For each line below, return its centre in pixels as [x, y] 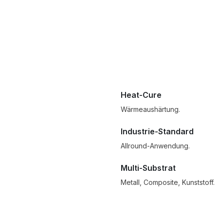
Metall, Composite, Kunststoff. [168, 182]
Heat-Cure [141, 95]
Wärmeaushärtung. [150, 109]
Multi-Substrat [148, 168]
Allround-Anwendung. [155, 146]
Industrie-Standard [157, 132]
